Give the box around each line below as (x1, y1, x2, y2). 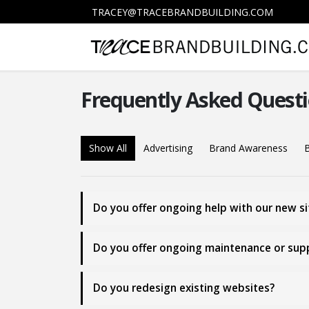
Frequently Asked (81, 86, 247, 114)
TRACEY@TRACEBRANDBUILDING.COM (92, 5, 273, 19)
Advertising (143, 141, 192, 154)
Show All (89, 141, 127, 154)
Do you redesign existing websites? (93, 281, 275, 295)
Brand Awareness (209, 141, 288, 154)
